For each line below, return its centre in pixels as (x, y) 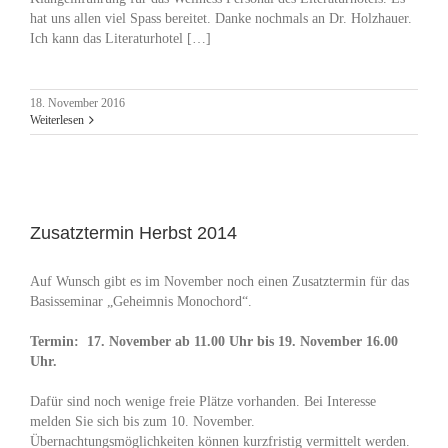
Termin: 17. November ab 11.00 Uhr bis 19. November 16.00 (214, 342)
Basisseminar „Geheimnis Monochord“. (141, 302)
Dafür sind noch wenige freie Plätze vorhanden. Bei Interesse (203, 402)
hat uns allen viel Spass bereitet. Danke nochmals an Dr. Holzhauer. (221, 19)
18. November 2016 (77, 103)
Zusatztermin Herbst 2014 (133, 233)
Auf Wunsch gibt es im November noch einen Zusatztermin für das (219, 282)
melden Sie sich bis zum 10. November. (142, 422)
